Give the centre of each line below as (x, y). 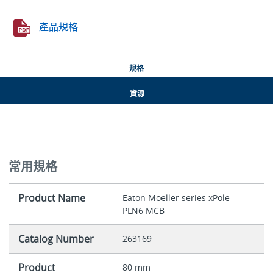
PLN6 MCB (143, 211)
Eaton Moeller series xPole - (179, 198)
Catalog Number (56, 239)
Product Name (51, 198)
